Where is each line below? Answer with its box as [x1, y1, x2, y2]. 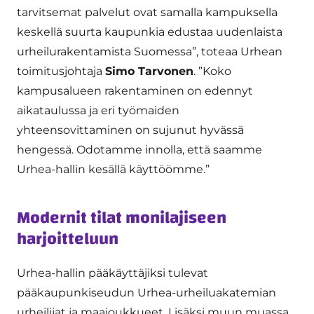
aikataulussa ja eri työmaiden [17, 103, 179, 117]
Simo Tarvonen [105, 64, 193, 78]
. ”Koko [193, 64, 231, 78]
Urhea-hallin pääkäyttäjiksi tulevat [17, 266, 208, 280]
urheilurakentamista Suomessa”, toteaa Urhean [17, 44, 282, 58]
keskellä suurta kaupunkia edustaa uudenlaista [17, 25, 282, 39]
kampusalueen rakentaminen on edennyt [17, 83, 253, 97]
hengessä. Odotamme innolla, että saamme [17, 142, 262, 156]
